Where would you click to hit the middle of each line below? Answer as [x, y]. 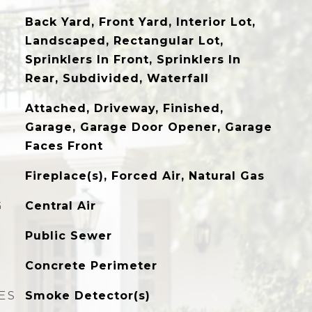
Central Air [60, 206]
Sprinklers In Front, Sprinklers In [133, 60]
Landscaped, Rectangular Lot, [124, 41]
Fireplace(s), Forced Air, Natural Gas [145, 176]
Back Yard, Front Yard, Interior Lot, [140, 22]
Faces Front [64, 146]
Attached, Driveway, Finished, [124, 108]
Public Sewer [68, 236]
